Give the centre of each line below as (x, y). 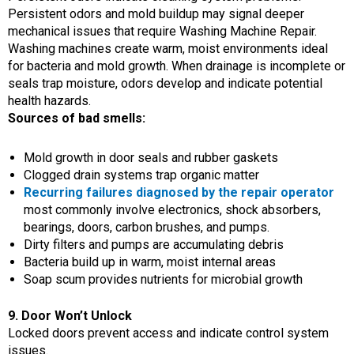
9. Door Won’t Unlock (70, 315)
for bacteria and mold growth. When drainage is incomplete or (177, 66)
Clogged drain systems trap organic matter (141, 175)
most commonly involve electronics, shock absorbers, (172, 209)
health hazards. (49, 100)
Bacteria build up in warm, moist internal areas (150, 262)
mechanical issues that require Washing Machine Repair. (162, 31)
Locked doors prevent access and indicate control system (168, 333)
